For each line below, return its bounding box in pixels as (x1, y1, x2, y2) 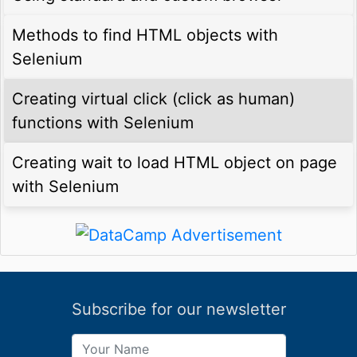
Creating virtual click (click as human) (12, 88, 295, 108)
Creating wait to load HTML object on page (12, 152, 337, 172)
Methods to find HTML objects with (12, 25, 278, 45)
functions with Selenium (12, 112, 194, 132)
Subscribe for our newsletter (71, 300, 286, 320)
